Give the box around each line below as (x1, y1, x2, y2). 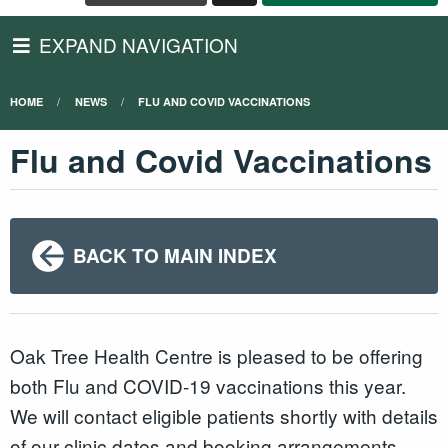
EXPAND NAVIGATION (38, 31, 238, 59)
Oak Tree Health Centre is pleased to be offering (10, 342, 423, 370)
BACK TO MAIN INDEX (72, 241, 277, 269)
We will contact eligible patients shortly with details (10, 402, 438, 430)
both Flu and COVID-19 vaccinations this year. (10, 372, 406, 400)
